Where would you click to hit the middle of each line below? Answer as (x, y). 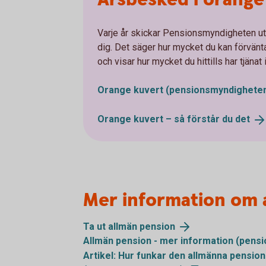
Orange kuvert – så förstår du (166, 119)
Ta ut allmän (111, 226)
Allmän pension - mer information (159, 241)
